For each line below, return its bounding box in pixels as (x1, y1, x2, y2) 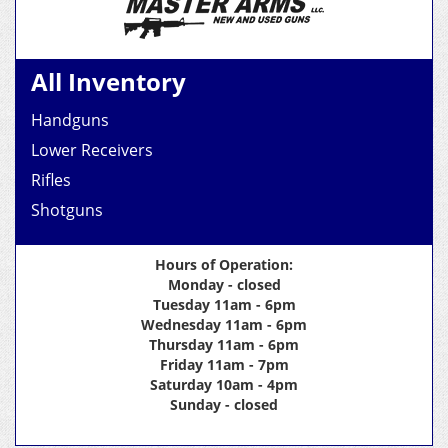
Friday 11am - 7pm (159, 354, 289, 374)
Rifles (31, 168, 71, 191)
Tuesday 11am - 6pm (152, 294, 296, 314)
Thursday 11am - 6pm (149, 334, 299, 354)
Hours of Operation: (155, 254, 293, 274)
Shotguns (31, 198, 103, 221)
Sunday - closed (170, 394, 278, 414)
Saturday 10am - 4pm (150, 374, 298, 394)
